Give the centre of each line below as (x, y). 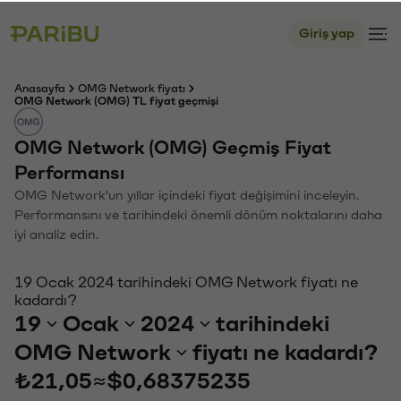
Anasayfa (40, 87)
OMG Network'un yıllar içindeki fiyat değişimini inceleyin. (187, 194)
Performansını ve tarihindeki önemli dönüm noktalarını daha (198, 213)
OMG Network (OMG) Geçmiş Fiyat (173, 146)
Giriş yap (327, 32)
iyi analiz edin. (57, 233)
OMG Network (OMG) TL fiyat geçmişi (116, 99)
